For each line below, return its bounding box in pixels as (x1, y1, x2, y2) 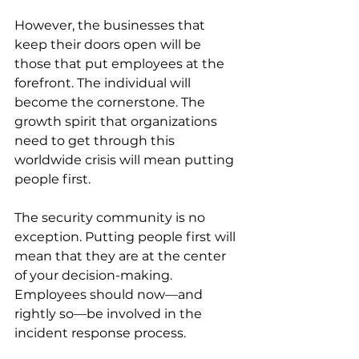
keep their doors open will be (14, 37, 204, 53)
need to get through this (14, 133, 178, 149)
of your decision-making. (14, 268, 175, 284)
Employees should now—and (14, 287, 206, 303)
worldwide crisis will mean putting (14, 152, 237, 168)
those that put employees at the (14, 56, 228, 72)
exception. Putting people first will (14, 229, 239, 245)
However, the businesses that (14, 18, 208, 34)
